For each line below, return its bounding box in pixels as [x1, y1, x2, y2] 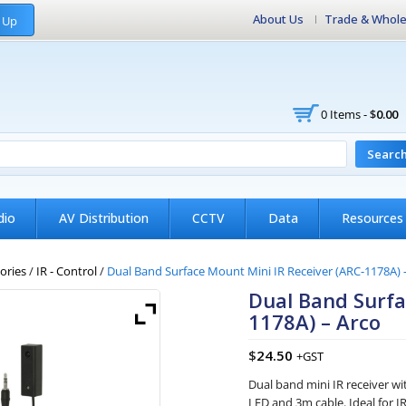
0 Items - [321, 106, 370, 122]
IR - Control [36, 263, 97, 279]
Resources [342, 209, 403, 227]
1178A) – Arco [248, 308, 382, 335]
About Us [253, 11, 304, 27]
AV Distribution [59, 209, 149, 227]
